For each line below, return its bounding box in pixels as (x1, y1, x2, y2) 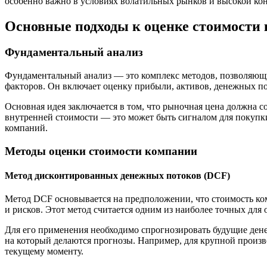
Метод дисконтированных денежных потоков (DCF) (5, 170, 230, 181)
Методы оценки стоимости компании (5, 144, 197, 157)
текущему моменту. (5, 246, 83, 257)
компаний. (5, 123, 48, 133)
